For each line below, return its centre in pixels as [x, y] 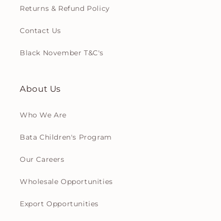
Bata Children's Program [66, 137]
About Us [40, 89]
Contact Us [40, 31]
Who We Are [43, 115]
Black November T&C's [62, 53]
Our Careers [42, 160]
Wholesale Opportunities [66, 182]
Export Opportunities [59, 204]
